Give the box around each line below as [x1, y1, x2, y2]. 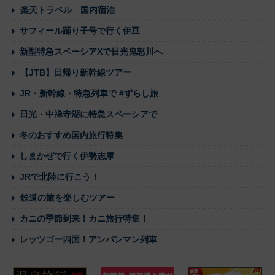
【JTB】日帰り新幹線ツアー [20, 67, 131, 77]
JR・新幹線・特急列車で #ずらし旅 [20, 88, 158, 98]
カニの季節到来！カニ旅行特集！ [20, 213, 149, 223]
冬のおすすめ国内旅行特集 [20, 130, 123, 140]
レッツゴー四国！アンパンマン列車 [20, 234, 157, 244]
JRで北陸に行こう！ [20, 171, 99, 182]
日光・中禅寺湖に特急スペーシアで [20, 109, 157, 119]
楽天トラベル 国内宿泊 [20, 4, 115, 15]
